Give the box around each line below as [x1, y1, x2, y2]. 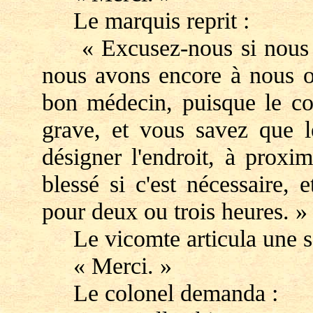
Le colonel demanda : [41, 279, 278, 306]
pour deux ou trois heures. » [41, 198, 307, 224]
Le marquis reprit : [41, 7, 249, 34]
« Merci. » [41, 252, 172, 279]
